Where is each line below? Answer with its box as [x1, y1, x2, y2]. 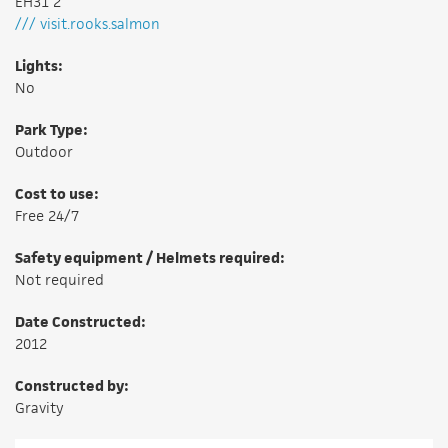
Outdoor [15, 142, 73, 162]
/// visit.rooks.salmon [15, 14, 160, 34]
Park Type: [15, 120, 88, 140]
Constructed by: [15, 376, 129, 396]
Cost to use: [15, 184, 99, 204]
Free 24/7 [15, 206, 79, 226]
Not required [15, 270, 104, 290]
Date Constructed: [15, 312, 146, 332]
